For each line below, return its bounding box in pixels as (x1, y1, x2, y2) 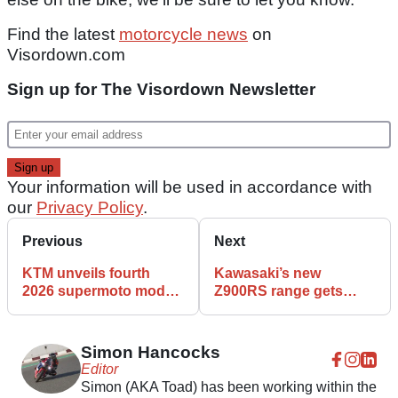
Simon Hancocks (80, 343, 220, 362)
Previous (22, 234, 83, 250)
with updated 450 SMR (22, 301, 172, 317)
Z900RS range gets (214, 283, 343, 299)
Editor (80, 362, 118, 378)
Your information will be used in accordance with (7, 178, 372, 197)
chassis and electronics (214, 319, 374, 335)
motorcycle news (119, 25, 248, 44)
